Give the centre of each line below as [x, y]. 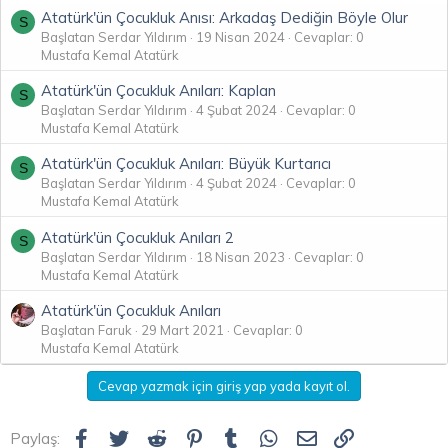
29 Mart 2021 [182, 330]
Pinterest [239, 436]
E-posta [346, 436]
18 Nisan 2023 [240, 256]
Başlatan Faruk [86, 330]
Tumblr [267, 436]
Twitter [157, 436]
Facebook [127, 436]
